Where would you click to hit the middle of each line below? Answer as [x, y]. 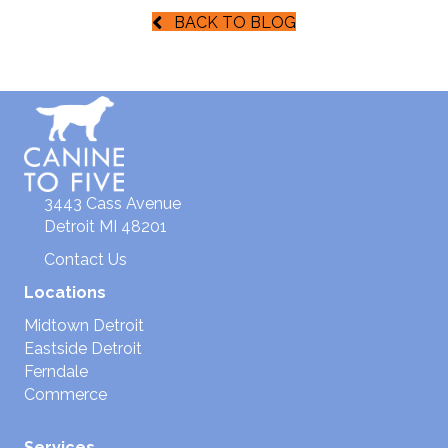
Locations [65, 292]
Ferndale [56, 371]
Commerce [65, 394]
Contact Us [85, 259]
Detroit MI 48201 [105, 226]
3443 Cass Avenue [112, 203]
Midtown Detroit [84, 325]
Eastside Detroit [83, 348]
